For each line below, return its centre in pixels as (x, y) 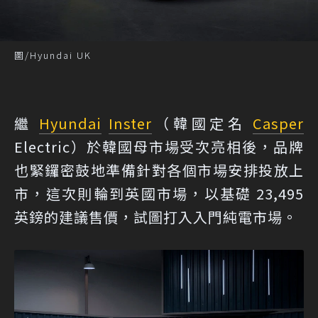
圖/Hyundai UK (53, 55)
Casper (279, 124)
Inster (130, 124)
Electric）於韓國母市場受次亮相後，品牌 (159, 147)
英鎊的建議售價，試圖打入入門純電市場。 (156, 217)
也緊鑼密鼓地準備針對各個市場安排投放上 (159, 170)
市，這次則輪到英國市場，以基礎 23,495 (159, 194)
